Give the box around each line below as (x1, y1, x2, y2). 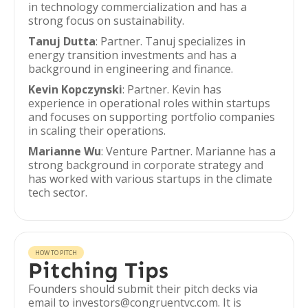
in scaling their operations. (28, 123, 166, 138)
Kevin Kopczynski (28, 82, 122, 97)
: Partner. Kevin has (122, 82, 221, 97)
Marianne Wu (28, 144, 101, 159)
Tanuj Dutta (28, 34, 96, 49)
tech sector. (28, 185, 87, 200)
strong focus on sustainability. (28, 13, 184, 28)
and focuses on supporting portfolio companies (28, 109, 275, 124)
